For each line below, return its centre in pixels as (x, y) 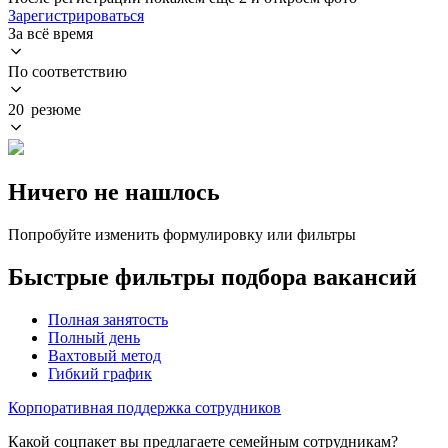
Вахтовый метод (104, 355)
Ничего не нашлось (114, 191)
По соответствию (67, 71)
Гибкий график (100, 373)
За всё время (50, 33)
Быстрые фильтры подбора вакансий (212, 276)
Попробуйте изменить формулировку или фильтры (182, 234)
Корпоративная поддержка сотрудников (144, 407)
